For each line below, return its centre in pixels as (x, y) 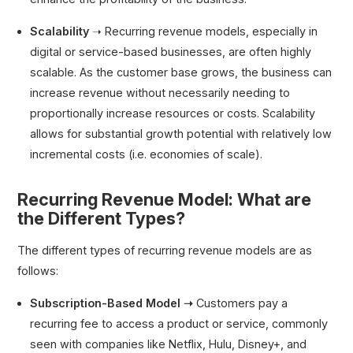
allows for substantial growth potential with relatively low (181, 133)
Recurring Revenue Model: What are (165, 200)
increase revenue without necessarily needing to (160, 92)
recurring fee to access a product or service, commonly (179, 323)
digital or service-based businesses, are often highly (171, 51)
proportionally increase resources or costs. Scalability (173, 113)
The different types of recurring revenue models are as (165, 251)
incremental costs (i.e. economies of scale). (147, 154)
